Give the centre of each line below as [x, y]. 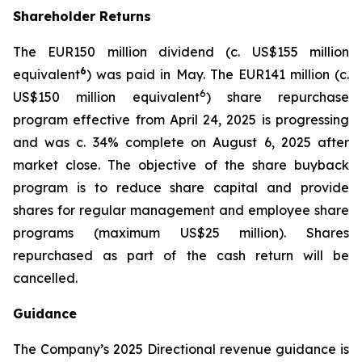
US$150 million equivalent [106, 97]
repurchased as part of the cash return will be [181, 255]
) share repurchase [277, 97]
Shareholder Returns [82, 16]
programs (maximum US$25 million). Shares [181, 233]
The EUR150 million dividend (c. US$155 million [181, 52]
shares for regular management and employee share [181, 210]
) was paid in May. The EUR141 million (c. [218, 74]
